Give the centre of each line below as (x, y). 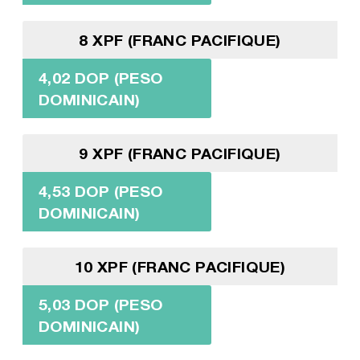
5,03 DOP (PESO (100, 305)
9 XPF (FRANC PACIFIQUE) (180, 153)
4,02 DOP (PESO (100, 78)
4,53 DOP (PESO (100, 191)
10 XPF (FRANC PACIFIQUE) (180, 267)
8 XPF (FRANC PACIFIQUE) (180, 40)
